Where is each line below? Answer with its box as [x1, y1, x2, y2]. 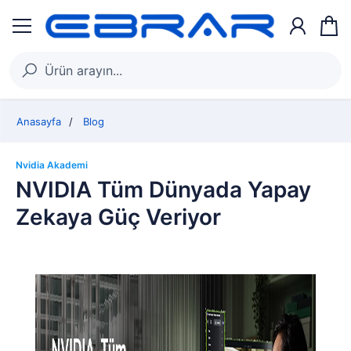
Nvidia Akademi [16, 159, 88, 171]
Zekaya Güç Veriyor [16, 204, 221, 230]
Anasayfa [16, 115, 61, 128]
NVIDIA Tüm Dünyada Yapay [16, 176, 311, 203]
